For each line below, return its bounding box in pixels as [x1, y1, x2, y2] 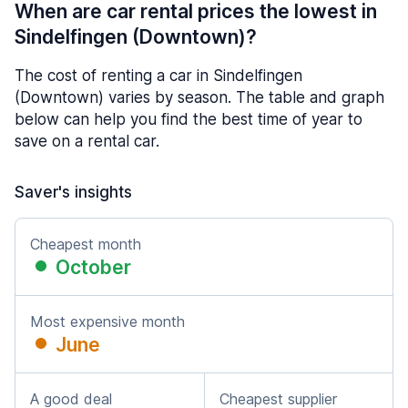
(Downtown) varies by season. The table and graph [15, 88, 384, 107]
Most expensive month [30, 312, 185, 331]
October [56, 256, 131, 279]
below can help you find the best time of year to [15, 110, 362, 128]
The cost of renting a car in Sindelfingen [15, 66, 302, 85]
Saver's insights [15, 183, 132, 201]
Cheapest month [30, 235, 141, 253]
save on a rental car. [15, 132, 159, 150]
